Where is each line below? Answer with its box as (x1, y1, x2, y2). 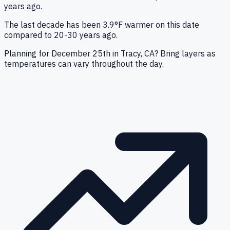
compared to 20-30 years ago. (4, 30, 118, 41)
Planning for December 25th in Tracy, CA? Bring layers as (4, 48, 216, 59)
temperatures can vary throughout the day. (4, 59, 164, 69)
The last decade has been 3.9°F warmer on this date (4, 20, 199, 30)
